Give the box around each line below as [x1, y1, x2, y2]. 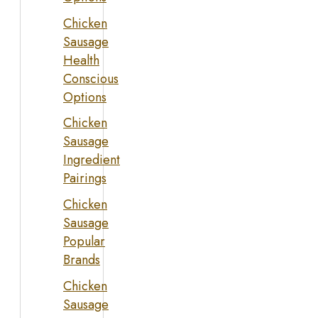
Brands [63, 251, 100, 270]
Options [63, 87, 106, 106]
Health [63, 50, 99, 70]
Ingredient [63, 150, 120, 170]
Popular [63, 232, 105, 251]
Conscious [63, 69, 119, 88]
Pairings [63, 169, 106, 188]
